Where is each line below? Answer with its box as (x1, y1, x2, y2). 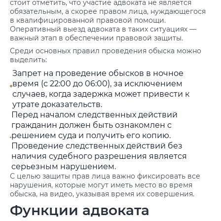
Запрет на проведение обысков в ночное (12, 69, 184, 78)
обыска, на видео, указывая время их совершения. (10, 189, 194, 198)
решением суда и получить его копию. (11, 131, 171, 140)
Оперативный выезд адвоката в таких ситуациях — (10, 25, 196, 34)
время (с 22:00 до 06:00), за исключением (12, 79, 183, 88)
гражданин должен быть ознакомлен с (11, 120, 172, 130)
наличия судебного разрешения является (11, 151, 187, 161)
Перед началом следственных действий (11, 110, 178, 119)
